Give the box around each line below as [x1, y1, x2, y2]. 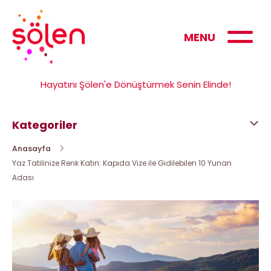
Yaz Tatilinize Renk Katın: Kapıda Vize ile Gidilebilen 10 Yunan [12, 158, 232, 169]
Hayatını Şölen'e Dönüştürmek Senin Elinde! [40, 78, 231, 91]
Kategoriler [12, 117, 77, 133]
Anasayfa [12, 143, 51, 154]
